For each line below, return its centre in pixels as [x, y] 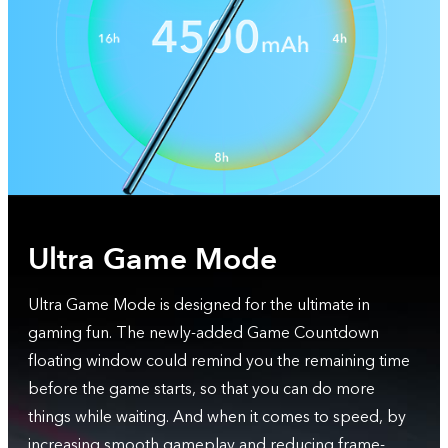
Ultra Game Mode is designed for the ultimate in [199, 305]
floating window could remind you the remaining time [219, 361]
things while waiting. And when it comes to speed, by [217, 417]
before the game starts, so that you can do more [201, 389]
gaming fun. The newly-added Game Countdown [203, 333]
